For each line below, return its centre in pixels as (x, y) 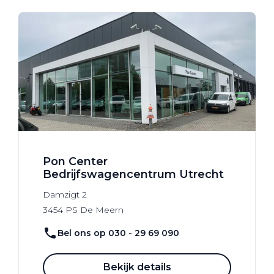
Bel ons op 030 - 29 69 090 (118, 233)
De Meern (102, 210)
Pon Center (75, 162)
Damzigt (61, 195)
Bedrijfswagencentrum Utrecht (133, 175)
